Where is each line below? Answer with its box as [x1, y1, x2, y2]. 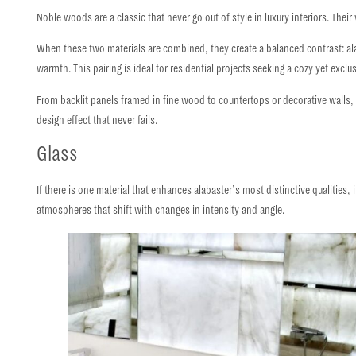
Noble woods [37, 11, 93, 25]
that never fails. [93, 113, 158, 126]
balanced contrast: [266, 42, 345, 56]
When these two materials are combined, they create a [37, 42, 267, 56]
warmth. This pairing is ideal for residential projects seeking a [37, 62, 295, 75]
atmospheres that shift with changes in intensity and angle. [37, 203, 285, 217]
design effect [37, 113, 94, 126]
